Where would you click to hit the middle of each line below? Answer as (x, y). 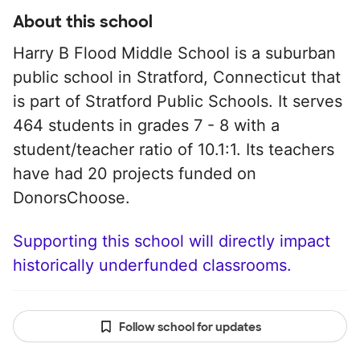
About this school (83, 22)
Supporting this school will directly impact (172, 241)
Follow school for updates (190, 327)
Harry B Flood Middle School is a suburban (174, 53)
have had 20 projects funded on (135, 174)
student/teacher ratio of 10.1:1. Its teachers (174, 149)
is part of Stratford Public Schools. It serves (178, 101)
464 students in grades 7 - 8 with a (146, 125)
